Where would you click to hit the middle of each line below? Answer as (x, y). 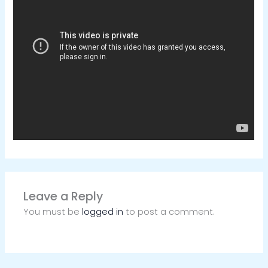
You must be (53, 212)
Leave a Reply (63, 197)
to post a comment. (169, 212)
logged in (103, 212)
